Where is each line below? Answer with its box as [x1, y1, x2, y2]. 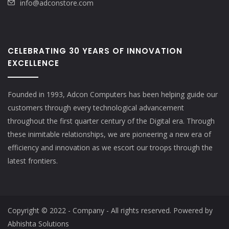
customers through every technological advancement [8, 103, 184, 113]
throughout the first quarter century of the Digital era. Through [8, 116, 215, 126]
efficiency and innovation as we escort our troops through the [8, 143, 213, 153]
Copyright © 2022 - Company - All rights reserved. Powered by [8, 205, 213, 216]
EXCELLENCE [8, 58, 59, 69]
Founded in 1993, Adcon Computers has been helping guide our [8, 89, 218, 100]
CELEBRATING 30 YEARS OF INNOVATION [8, 45, 182, 57]
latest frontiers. [8, 156, 58, 166]
